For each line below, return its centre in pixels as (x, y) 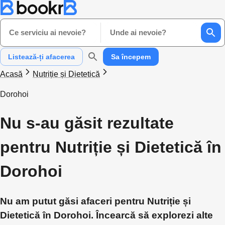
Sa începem (131, 57)
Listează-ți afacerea (41, 57)
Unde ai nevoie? (138, 32)
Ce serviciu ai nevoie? (47, 32)
